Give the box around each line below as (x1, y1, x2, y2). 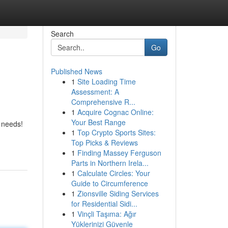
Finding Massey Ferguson (77, 148, 161, 158)
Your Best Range (71, 117, 126, 127)
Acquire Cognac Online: (77, 107, 154, 117)
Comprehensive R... (71, 97, 135, 107)
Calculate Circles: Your (77, 168, 150, 178)
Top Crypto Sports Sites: (77, 127, 156, 137)
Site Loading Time (77, 76, 136, 87)
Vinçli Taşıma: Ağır (77, 209, 136, 219)
